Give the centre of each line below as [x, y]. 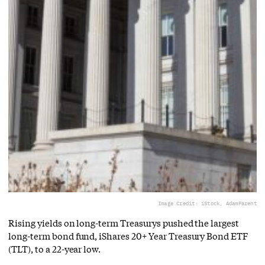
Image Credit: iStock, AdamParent [207, 203]
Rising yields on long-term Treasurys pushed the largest [124, 223]
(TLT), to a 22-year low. [55, 249]
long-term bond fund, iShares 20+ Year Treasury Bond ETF [128, 236]
